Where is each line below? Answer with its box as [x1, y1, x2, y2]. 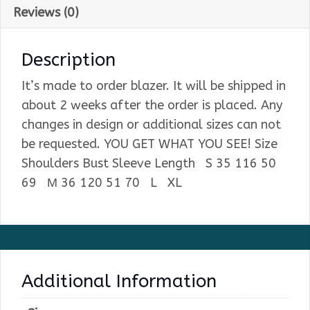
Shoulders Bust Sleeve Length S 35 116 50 [21, 156, 276, 172]
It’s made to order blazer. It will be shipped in [21, 78, 286, 94]
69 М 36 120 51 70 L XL [21, 175, 189, 191]
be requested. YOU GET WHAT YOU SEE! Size [21, 136, 277, 152]
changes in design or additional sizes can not [21, 117, 281, 133]
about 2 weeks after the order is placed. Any [21, 98, 282, 113]
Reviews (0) [13, 5, 79, 21]
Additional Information [21, 271, 217, 293]
